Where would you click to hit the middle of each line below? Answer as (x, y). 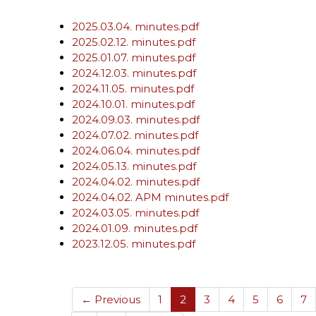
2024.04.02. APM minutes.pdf (150, 197)
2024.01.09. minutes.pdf (135, 228)
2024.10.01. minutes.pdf (133, 104)
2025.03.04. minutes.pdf (135, 26)
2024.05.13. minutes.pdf (134, 166)
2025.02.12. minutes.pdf (134, 42)
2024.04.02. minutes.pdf (136, 182)
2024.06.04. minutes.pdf (136, 151)
